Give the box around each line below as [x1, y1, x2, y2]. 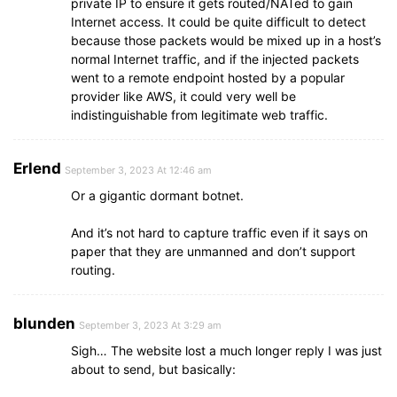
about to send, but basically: [71, 362, 236, 378]
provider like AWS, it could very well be [71, 89, 296, 105]
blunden [13, 315, 75, 333]
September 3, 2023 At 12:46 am [65, 164, 212, 177]
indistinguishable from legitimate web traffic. [71, 107, 328, 123]
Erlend [13, 160, 61, 178]
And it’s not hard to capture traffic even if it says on [71, 225, 368, 241]
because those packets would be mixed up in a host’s [71, 33, 381, 49]
